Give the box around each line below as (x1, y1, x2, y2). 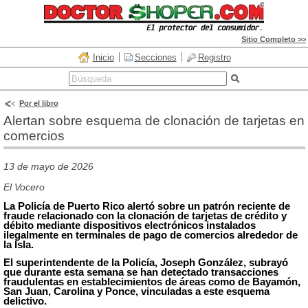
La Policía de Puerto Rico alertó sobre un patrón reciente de (3, 200, 290, 212)
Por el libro (19, 99, 58, 107)
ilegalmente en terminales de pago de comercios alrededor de (3, 229, 298, 241)
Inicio (92, 52, 114, 63)
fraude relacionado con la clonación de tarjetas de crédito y (3, 210, 287, 221)
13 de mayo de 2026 (3, 161, 93, 172)
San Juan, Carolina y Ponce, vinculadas (3, 285, 195, 297)
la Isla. (3, 239, 34, 250)
